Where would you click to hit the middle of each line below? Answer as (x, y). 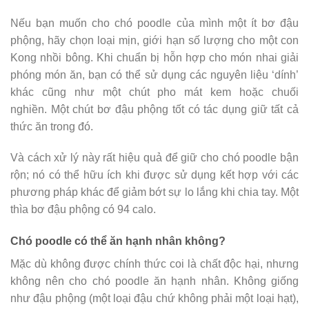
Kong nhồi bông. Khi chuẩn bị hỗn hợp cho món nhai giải (154, 57)
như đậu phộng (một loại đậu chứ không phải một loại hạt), (154, 299)
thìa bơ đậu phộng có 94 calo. (83, 210)
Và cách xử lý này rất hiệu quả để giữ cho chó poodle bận (154, 158)
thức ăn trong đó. (52, 126)
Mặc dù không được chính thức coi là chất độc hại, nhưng (154, 264)
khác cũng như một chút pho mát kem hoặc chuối (154, 92)
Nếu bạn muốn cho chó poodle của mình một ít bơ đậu (154, 23)
